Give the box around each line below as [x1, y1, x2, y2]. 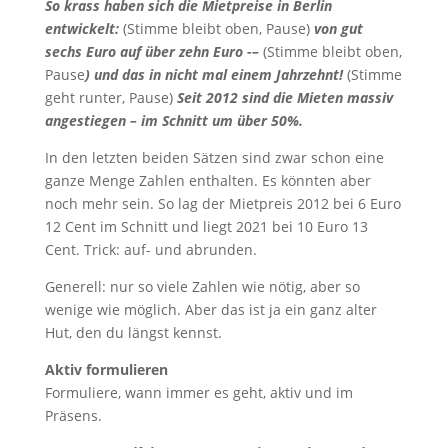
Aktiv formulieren [44, 359, 168, 379]
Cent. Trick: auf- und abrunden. [44, 239, 257, 259]
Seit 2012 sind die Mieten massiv [172, 87, 393, 107]
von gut [309, 18, 363, 38]
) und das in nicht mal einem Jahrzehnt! [84, 64, 343, 84]
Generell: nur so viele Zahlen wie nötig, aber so [44, 276, 360, 296]
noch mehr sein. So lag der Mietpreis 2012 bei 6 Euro [44, 193, 401, 213]
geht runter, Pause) [44, 87, 173, 107]
